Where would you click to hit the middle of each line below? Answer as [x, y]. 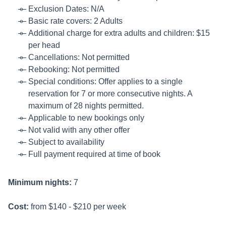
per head [44, 45]
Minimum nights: [41, 182]
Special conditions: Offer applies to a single [105, 81]
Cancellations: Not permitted [79, 57]
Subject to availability [66, 142]
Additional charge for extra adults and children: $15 [119, 33]
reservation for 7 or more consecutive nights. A [110, 93]
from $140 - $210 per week [77, 206]
